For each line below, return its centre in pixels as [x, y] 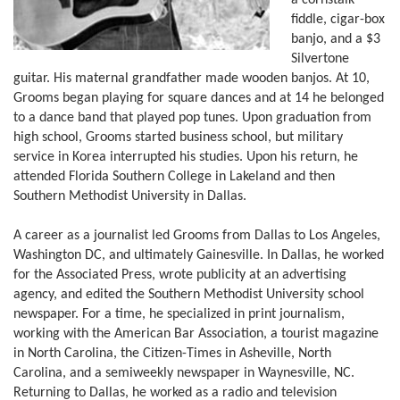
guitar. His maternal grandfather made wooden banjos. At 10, [192, 79]
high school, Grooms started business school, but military [178, 137]
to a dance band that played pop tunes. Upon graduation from [192, 118]
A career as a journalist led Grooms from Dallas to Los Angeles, [197, 236]
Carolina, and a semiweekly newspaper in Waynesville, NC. [184, 373]
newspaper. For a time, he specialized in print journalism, [179, 314]
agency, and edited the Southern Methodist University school [189, 295]
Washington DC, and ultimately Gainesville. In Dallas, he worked [199, 255]
